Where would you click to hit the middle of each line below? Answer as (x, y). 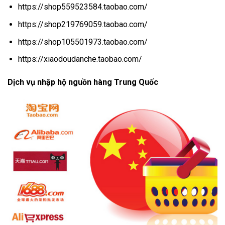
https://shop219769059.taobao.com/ (83, 25)
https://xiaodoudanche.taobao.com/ (80, 59)
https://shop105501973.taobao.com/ (83, 42)
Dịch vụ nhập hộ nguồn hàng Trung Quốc (83, 82)
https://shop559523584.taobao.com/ (83, 7)
